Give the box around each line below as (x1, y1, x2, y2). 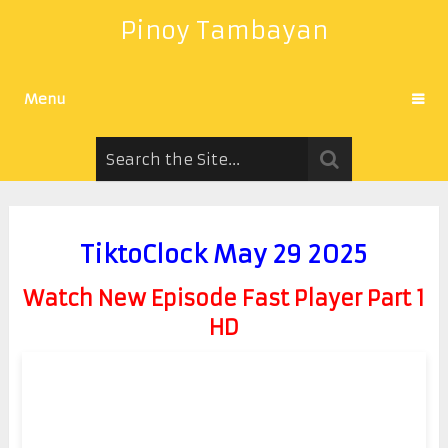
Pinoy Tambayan (119, 16, 328, 46)
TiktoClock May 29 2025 (80, 239, 368, 270)
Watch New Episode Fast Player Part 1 (22, 284, 425, 312)
